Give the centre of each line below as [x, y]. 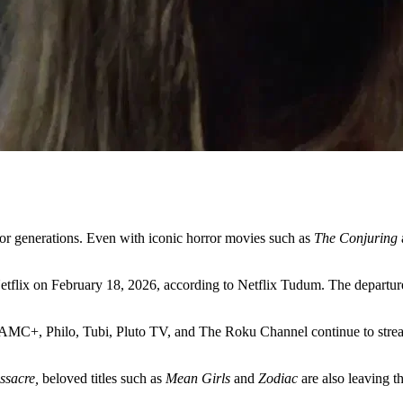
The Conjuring [354, 237]
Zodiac [278, 378]
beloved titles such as [102, 378]
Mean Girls [198, 378]
